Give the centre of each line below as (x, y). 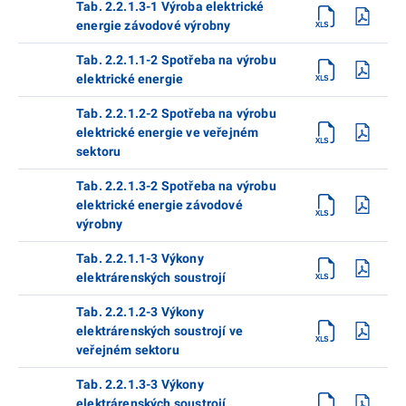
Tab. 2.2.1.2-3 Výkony (140, 311)
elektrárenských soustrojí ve (159, 330)
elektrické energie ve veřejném (168, 132)
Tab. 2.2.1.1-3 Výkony (140, 258)
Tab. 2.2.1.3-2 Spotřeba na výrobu (176, 185)
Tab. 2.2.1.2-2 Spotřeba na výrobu (176, 113)
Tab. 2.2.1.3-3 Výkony (140, 384)
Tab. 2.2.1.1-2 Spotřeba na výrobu (176, 59)
